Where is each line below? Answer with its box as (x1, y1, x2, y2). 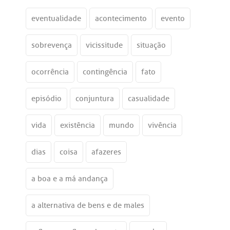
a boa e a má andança (31, 173, 108, 184)
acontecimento (95, 13, 147, 24)
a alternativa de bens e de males (31, 200, 144, 210)
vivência (148, 120, 177, 130)
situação (137, 40, 166, 50)
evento (161, 13, 185, 24)
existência (60, 120, 95, 130)
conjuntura (75, 93, 114, 104)
